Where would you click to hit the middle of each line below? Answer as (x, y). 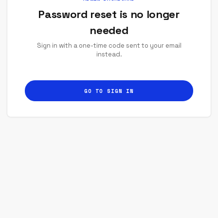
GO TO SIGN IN (109, 91)
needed (109, 30)
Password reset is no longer (109, 14)
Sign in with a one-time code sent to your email (109, 45)
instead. (109, 54)
